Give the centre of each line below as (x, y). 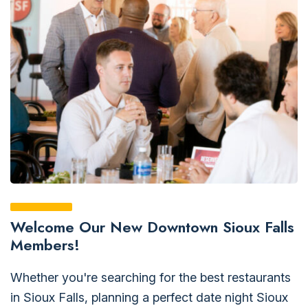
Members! (45, 244)
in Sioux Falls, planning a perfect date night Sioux (149, 297)
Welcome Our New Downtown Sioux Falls (152, 227)
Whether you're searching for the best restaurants (151, 277)
